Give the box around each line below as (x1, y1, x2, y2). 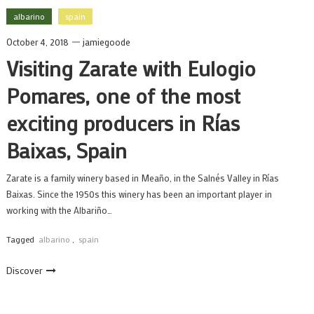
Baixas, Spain (6, 137, 127, 164)
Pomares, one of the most (6, 82, 240, 109)
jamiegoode (82, 36, 130, 48)
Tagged (6, 233, 36, 245)
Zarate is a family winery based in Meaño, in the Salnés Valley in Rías (6, 172, 279, 184)
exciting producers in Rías (6, 109, 240, 137)
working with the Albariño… (6, 204, 112, 216)
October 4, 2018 (6, 36, 69, 48)
